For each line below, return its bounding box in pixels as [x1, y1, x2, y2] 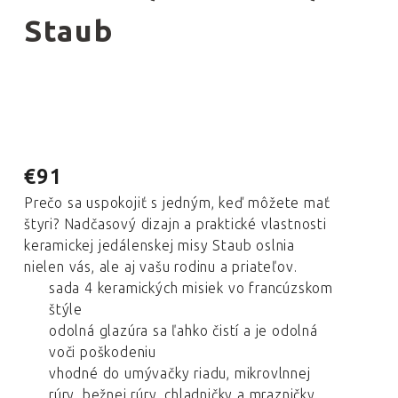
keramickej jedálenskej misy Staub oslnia [24, 237, 295, 254]
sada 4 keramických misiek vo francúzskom [49, 280, 333, 297]
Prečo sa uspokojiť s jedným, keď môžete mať [24, 195, 330, 211]
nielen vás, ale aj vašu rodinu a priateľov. [24, 259, 298, 275]
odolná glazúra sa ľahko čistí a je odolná [49, 322, 318, 339]
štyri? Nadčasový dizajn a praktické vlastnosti [24, 216, 327, 233]
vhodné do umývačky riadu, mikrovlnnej [49, 365, 311, 382]
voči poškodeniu [49, 344, 156, 361]
